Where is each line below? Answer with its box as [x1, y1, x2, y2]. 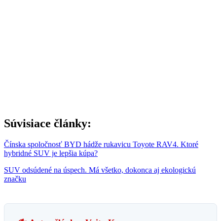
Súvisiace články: [4, 117, 91, 130]
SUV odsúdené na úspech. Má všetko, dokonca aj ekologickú [4, 165, 196, 174]
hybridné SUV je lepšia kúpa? [4, 148, 98, 157]
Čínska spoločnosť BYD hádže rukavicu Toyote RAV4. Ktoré [4, 140, 198, 148]
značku [4, 174, 26, 183]
